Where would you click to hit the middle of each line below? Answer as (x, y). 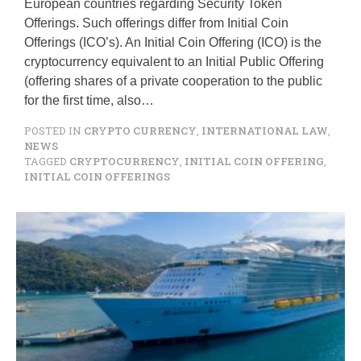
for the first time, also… (89, 100)
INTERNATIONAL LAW (265, 131)
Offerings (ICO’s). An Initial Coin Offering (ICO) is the (173, 42)
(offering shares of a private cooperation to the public (173, 81)
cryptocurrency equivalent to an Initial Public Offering (174, 62)
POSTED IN (54, 131)
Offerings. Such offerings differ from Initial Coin (156, 23)
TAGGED (47, 161)
